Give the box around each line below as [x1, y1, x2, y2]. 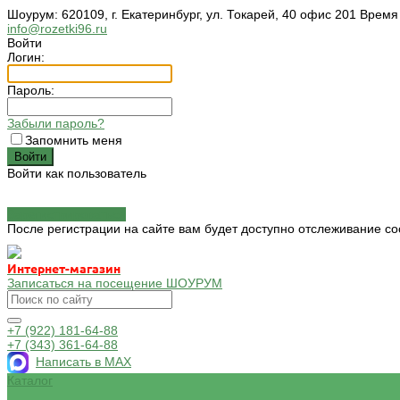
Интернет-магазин [7, 262, 121, 276]
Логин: [7, 50, 45, 64]
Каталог [7, 373, 53, 387]
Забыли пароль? [7, 116, 104, 130]
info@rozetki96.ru [7, 21, 107, 36]
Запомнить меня [25, 133, 122, 147]
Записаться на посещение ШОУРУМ [7, 276, 222, 290]
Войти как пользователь [7, 166, 146, 180]
